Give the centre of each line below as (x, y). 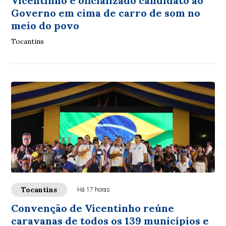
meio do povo (45, 25)
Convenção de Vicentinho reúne (93, 208)
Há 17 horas (94, 189)
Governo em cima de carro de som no (106, 13)
